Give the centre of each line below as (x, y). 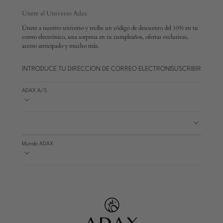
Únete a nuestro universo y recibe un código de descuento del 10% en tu (110, 28)
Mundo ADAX (38, 144)
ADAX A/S (34, 91)
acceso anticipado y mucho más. (60, 46)
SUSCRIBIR (186, 69)
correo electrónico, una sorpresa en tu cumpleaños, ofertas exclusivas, (105, 37)
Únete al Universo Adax (55, 14)
